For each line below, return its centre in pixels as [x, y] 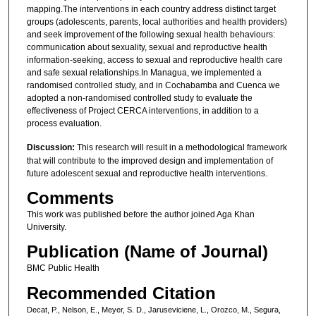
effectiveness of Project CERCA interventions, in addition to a [142, 111]
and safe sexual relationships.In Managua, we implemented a [144, 73]
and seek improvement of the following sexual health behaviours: [151, 35]
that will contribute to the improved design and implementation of [150, 160]
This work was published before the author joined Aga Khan [140, 215]
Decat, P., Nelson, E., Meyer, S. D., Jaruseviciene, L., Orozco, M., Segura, [153, 309]
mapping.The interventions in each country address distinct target [151, 10]
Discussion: [51, 147]
